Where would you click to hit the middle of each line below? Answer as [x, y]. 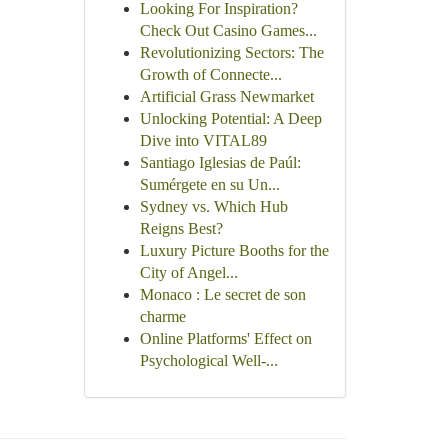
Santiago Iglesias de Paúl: [220, 162]
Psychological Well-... [208, 360]
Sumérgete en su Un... [209, 184]
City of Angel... [188, 272]
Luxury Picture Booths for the [234, 250]
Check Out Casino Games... [228, 30]
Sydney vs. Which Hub [213, 206]
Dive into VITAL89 [203, 140]
